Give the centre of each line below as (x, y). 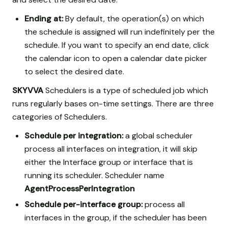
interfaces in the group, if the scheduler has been (116, 218)
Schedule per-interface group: (83, 205)
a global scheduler (158, 136)
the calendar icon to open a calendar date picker (116, 58)
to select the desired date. (74, 71)
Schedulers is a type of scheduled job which (126, 91)
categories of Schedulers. (60, 117)
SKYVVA (28, 91)
